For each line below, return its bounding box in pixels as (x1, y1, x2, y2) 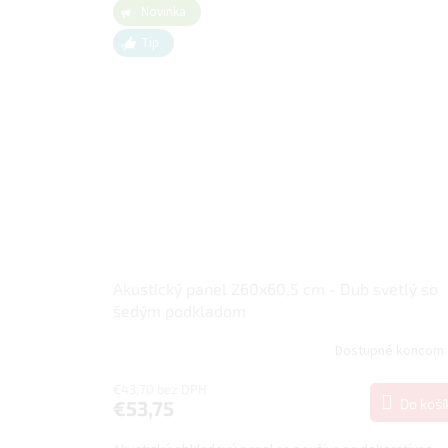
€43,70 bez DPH (113, 380, 207, 397)
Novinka (141, 3, 186, 22)
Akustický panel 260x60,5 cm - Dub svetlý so (113, 278, 438, 298)
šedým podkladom (113, 300, 246, 320)
